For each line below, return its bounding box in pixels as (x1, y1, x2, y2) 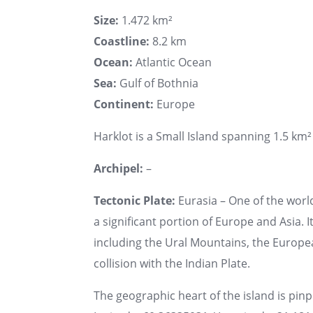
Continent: (94, 96, 154, 112)
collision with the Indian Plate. (94, 255, 250, 271)
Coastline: (94, 33, 150, 49)
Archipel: (94, 160, 143, 176)
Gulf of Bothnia (117, 75, 198, 91)
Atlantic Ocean (133, 54, 212, 70)
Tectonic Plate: (94, 192, 175, 208)
